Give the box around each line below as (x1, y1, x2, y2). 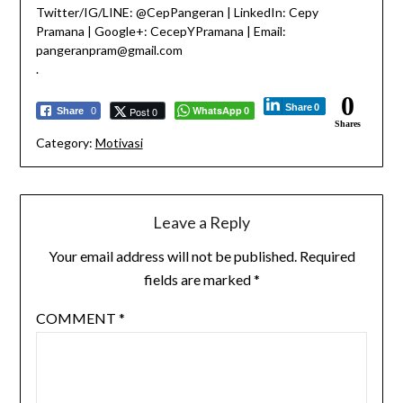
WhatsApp (192, 103, 242, 118)
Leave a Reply (153, 212, 250, 233)
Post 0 (129, 104, 157, 120)
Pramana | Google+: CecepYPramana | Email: (35, 23, 286, 40)
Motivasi (94, 135, 143, 151)
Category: (35, 135, 93, 151)
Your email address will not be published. (48, 247, 297, 265)
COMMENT (35, 309, 119, 327)
